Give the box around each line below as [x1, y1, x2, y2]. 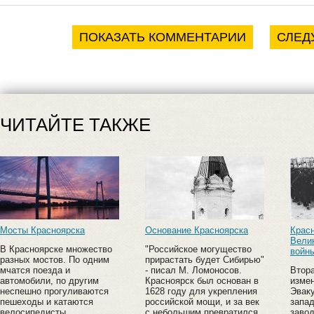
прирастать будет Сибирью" [145, 254, 264, 266]
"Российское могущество [145, 244, 252, 255]
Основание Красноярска [145, 224, 248, 235]
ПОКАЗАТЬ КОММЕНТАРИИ [79, 29, 246, 44]
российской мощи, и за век [145, 296, 259, 308]
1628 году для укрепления [145, 286, 257, 297]
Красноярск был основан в [145, 275, 259, 287]
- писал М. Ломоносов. [145, 265, 242, 276]
